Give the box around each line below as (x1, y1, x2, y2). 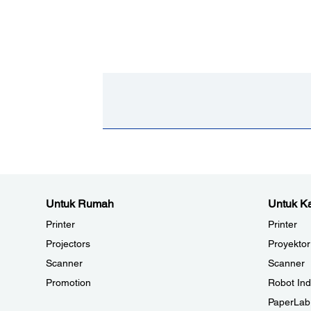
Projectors (46, 238, 90, 250)
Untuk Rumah (46, 197, 114, 211)
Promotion (46, 277, 91, 289)
